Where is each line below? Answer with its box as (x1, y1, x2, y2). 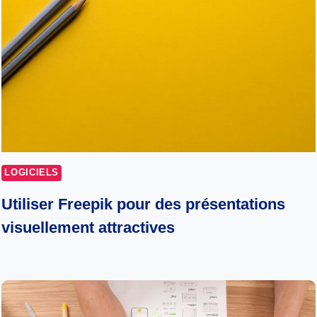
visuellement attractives (1, 219, 175, 237)
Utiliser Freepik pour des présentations (1, 195, 286, 214)
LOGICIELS (4, 167, 59, 178)
